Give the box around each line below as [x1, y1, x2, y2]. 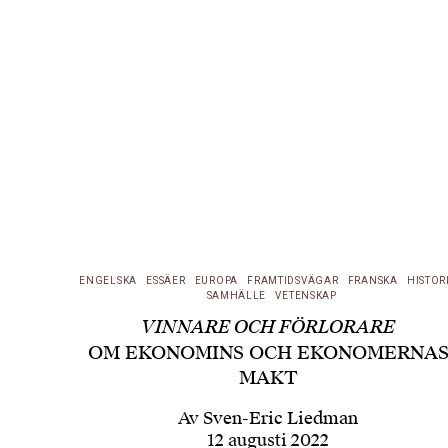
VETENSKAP [275, 290, 337, 302]
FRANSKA [347, 275, 398, 287]
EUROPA [194, 275, 238, 287]
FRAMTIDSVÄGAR [247, 275, 339, 287]
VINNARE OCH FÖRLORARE [141, 315, 396, 340]
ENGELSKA [79, 275, 137, 287]
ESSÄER [146, 275, 186, 287]
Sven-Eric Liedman [203, 407, 359, 430]
